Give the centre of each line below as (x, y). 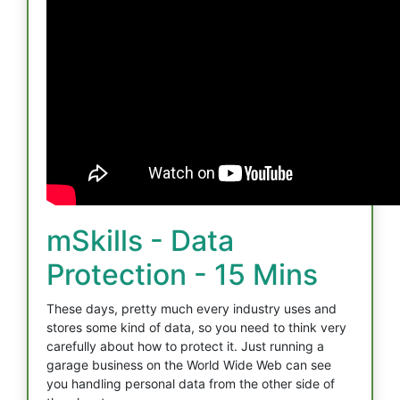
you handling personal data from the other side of (191, 383)
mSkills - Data (140, 241)
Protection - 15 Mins (182, 275)
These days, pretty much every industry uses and (192, 308)
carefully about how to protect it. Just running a (185, 346)
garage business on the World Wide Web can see (189, 365)
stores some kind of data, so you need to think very (196, 327)
